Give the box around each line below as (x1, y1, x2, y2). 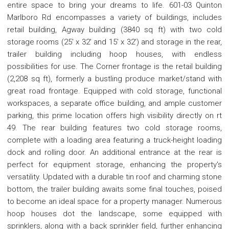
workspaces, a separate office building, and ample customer (7, 99, 222, 108)
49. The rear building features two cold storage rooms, (7, 123, 222, 133)
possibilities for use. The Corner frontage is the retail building (7, 62, 222, 72)
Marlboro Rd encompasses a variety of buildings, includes (7, 13, 222, 22)
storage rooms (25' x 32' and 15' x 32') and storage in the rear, (7, 37, 222, 47)
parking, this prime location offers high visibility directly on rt (7, 111, 222, 121)
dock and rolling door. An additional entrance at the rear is (7, 148, 222, 157)
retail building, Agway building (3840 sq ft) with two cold (7, 25, 222, 35)
